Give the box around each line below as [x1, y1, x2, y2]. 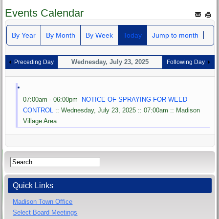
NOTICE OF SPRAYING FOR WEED [82, 95, 188, 103]
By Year [11, 31, 36, 39]
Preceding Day [14, 58, 54, 66]
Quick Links [13, 181, 54, 190]
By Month [45, 31, 75, 39]
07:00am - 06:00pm [23, 95, 82, 103]
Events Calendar [5, 6, 84, 19]
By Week [85, 31, 113, 39]
